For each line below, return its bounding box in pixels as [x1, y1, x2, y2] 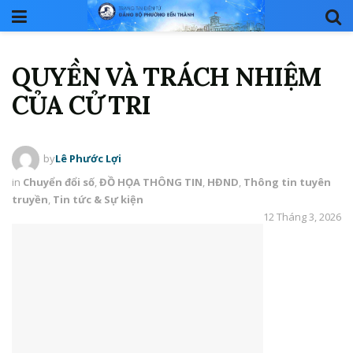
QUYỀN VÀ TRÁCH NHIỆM [12, 61, 321, 93]
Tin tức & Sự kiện [53, 191, 143, 206]
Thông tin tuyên [243, 174, 331, 189]
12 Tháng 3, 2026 [263, 209, 341, 224]
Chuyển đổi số [23, 174, 95, 189]
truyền [12, 191, 48, 206]
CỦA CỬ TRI [12, 89, 151, 121]
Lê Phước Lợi [55, 150, 121, 165]
